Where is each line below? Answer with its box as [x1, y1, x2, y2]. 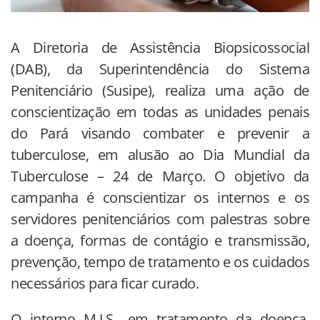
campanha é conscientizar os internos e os [11, 188, 309, 208]
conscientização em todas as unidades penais [11, 102, 309, 122]
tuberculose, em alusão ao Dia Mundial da [11, 145, 309, 165]
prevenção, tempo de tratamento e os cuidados [11, 252, 309, 272]
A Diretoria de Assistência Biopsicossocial [11, 38, 309, 58]
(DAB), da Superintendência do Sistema [11, 59, 309, 79]
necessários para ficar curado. [11, 274, 199, 294]
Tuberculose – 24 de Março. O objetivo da [11, 166, 309, 186]
